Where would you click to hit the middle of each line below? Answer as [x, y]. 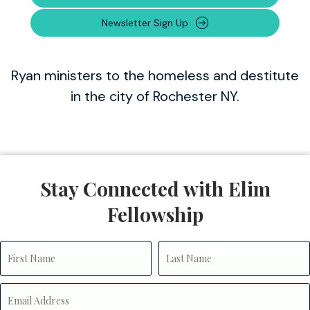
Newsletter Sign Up [145, 23]
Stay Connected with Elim [155, 189]
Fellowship [155, 214]
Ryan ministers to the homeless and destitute [155, 75]
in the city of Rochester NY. [155, 96]
